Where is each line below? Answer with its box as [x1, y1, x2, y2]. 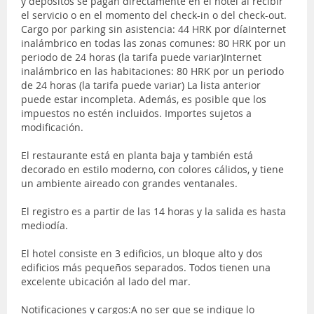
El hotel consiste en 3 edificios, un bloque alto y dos [21, 246, 263, 260]
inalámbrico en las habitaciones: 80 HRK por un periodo [21, 64, 284, 78]
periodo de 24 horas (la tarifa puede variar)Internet [21, 50, 261, 64]
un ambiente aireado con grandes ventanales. [21, 176, 238, 190]
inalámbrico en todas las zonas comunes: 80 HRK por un [21, 36, 286, 50]
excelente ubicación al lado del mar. [21, 274, 191, 288]
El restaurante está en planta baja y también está [21, 148, 253, 162]
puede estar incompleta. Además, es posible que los [21, 92, 266, 106]
